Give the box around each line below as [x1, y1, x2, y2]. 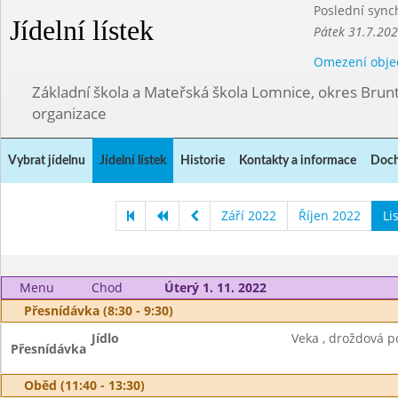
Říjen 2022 [298, 207, 361, 224]
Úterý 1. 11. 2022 [163, 279, 267, 296]
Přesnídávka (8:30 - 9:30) [24, 302, 173, 319]
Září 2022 [220, 207, 276, 224]
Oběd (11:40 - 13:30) [24, 377, 145, 394]
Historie [180, 155, 225, 167]
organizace [32, 103, 107, 123]
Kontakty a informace [239, 155, 356, 167]
